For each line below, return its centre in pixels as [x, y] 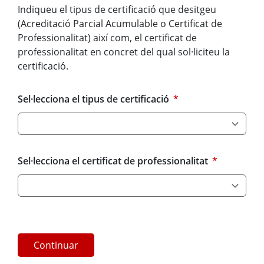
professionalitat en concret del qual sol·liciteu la [124, 52]
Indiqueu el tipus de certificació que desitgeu [117, 10]
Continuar [56, 245]
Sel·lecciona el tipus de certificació [95, 99]
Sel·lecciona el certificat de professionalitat [114, 161]
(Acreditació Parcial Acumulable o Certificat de [120, 24]
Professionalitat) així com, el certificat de [107, 38]
